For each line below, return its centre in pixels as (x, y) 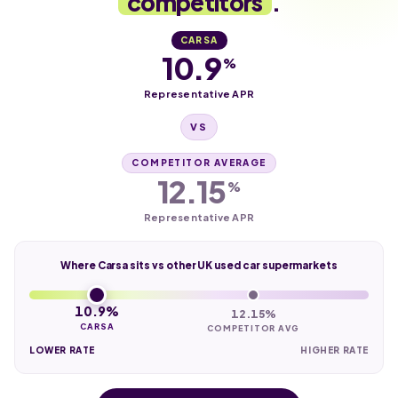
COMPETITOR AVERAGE (199, 162)
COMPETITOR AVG (253, 328)
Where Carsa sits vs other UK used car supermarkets (199, 265)
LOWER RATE (62, 350)
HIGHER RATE (334, 350)
